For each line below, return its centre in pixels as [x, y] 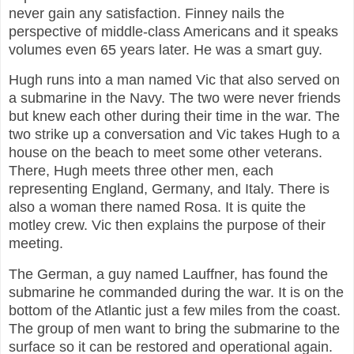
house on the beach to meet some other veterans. [166, 153]
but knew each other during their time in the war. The [174, 117]
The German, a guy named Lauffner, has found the [168, 275]
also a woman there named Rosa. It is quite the [157, 207]
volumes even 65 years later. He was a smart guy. [166, 49]
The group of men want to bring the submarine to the [174, 329]
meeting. [36, 244]
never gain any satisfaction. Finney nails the [147, 13]
